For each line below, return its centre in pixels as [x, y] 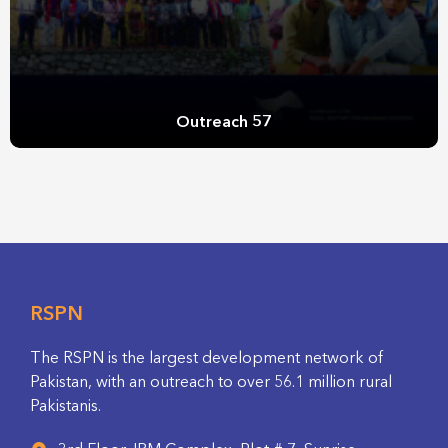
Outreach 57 [224, 122]
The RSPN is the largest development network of [206, 358]
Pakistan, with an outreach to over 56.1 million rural [211, 382]
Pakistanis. [65, 406]
